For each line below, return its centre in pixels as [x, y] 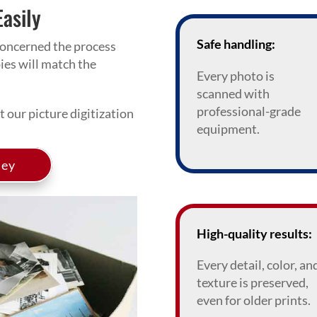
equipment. [228, 129]
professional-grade [248, 111]
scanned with [233, 94]
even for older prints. [253, 300]
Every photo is [235, 76]
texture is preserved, [252, 282]
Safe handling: [236, 44]
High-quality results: [254, 233]
